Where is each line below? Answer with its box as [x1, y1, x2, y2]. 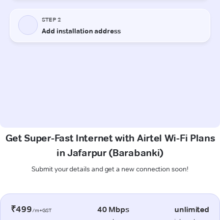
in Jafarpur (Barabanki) [56, 146, 164, 159]
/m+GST [31, 207, 52, 214]
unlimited [174, 204, 209, 214]
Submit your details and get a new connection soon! [31, 164, 189, 173]
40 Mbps [97, 204, 129, 214]
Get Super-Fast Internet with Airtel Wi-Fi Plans [5, 132, 215, 144]
